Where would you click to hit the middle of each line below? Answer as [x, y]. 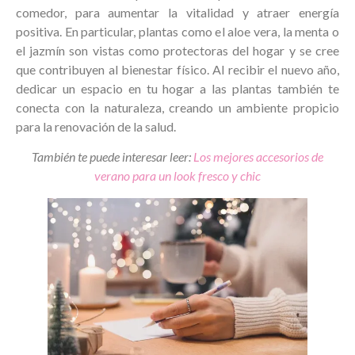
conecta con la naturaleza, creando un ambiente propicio [177, 107]
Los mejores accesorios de [258, 157]
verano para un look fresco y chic [177, 176]
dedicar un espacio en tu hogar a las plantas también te [177, 88]
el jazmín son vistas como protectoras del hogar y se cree [177, 50]
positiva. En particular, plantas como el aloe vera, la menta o [177, 31]
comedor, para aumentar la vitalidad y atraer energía [177, 12]
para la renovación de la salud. [96, 126]
